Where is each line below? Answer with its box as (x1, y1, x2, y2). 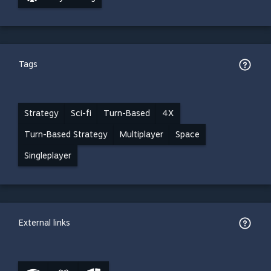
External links (19, 218, 70, 227)
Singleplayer (24, 151, 71, 160)
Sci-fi (71, 108, 91, 118)
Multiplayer (120, 129, 163, 139)
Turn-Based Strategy (24, 129, 108, 139)
